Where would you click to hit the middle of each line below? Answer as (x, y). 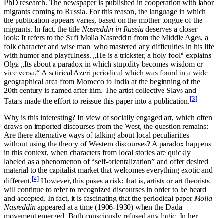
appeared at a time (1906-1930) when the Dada (110, 207)
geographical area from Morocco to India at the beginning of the (102, 81)
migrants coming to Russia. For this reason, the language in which (105, 11)
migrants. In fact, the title (43, 29)
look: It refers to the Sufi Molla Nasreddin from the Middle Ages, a (106, 37)
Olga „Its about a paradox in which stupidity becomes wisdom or (103, 64)
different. (18, 181)
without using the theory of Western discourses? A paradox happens (108, 144)
